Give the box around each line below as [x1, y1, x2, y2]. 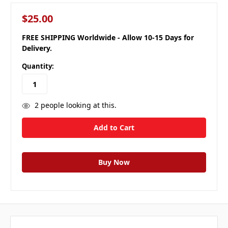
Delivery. [22, 43, 52, 53]
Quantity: [22, 62, 54, 71]
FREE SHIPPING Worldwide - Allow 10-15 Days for [22, 33, 194, 43]
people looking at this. [38, 100, 117, 110]
